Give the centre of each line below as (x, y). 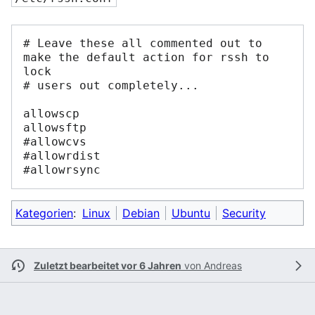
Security (244, 213)
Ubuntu (191, 213)
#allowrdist (62, 156)
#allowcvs (55, 142)
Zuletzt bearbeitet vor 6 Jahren (108, 265)
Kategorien (44, 213)
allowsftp (55, 128)
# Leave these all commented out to (143, 43)
